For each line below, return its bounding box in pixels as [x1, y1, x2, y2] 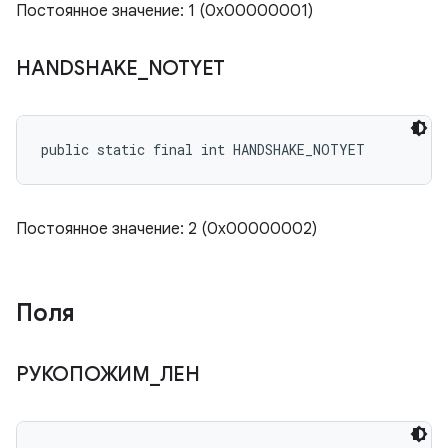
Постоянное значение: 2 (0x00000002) [16, 219, 317, 239]
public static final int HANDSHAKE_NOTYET [41, 140, 365, 159]
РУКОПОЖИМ [16, 362, 150, 387]
